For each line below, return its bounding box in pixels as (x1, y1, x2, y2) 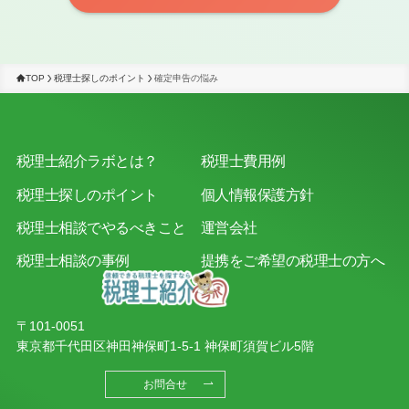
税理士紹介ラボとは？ (16, 152, 158, 170)
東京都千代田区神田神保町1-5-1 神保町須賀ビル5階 (16, 338, 314, 353)
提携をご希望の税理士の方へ (200, 251, 385, 268)
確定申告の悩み (153, 72, 218, 83)
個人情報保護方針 (200, 185, 314, 203)
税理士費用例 (200, 152, 286, 170)
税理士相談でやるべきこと (16, 218, 186, 236)
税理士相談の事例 (16, 251, 130, 268)
